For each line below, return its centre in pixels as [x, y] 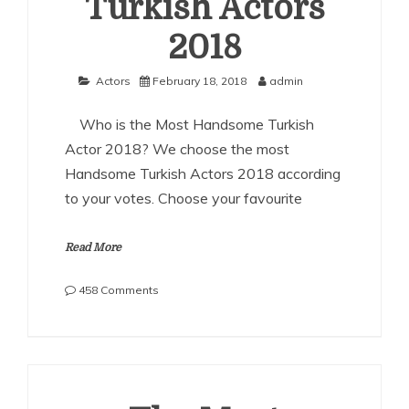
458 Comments [119, 290]
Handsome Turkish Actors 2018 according [203, 173]
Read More [93, 247]
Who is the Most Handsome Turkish [189, 124]
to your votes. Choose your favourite [184, 198]
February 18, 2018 [199, 81]
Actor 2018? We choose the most [177, 149]
